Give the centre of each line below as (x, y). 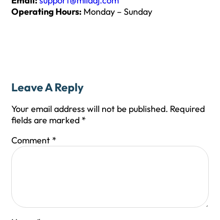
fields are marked (46, 120)
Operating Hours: (46, 12)
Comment (32, 140)
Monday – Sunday (117, 12)
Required (187, 109)
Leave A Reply (47, 87)
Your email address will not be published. (90, 109)
